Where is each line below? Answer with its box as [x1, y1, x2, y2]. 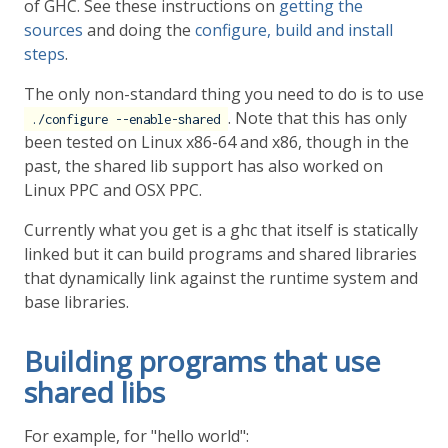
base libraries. [24, 291, 129, 314]
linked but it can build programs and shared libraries [24, 243, 417, 266]
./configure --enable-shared [31, 111, 221, 128]
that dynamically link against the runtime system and [24, 267, 418, 290]
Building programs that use [24, 342, 380, 381]
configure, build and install [195, 19, 393, 42]
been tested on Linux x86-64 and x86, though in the [24, 131, 409, 154]
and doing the [83, 19, 195, 42]
